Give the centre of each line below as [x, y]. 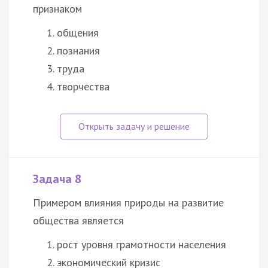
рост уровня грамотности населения [141, 244]
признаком [57, 8]
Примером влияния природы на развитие [128, 202]
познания [78, 50]
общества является [78, 220]
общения [78, 32]
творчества [83, 86]
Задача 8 [57, 179]
